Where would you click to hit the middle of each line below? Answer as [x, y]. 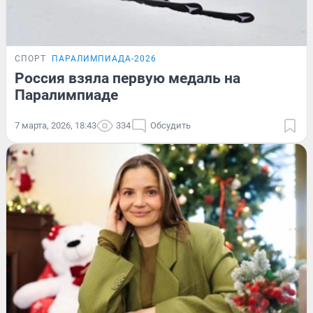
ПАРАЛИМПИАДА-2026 [104, 59]
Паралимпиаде [66, 95]
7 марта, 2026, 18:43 [56, 126]
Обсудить [170, 126]
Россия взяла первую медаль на [128, 79]
